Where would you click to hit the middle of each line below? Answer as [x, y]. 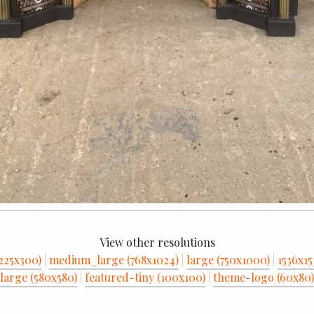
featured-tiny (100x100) [145, 277]
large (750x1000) [228, 259]
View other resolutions [157, 242]
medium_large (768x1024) [114, 259]
